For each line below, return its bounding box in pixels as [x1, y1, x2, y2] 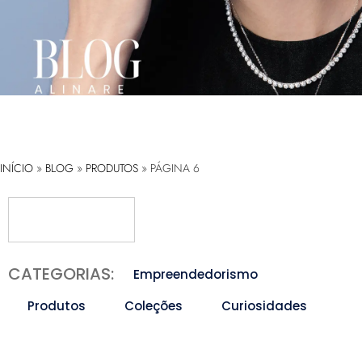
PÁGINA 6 [150, 160, 200, 177]
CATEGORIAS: [8, 263, 114, 286]
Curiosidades [221, 297, 307, 314]
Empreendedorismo [133, 265, 258, 283]
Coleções [124, 297, 183, 314]
